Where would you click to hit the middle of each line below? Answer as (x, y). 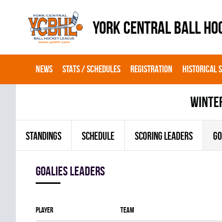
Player (44, 210)
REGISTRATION (151, 69)
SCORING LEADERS (164, 136)
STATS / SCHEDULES (91, 69)
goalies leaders (70, 171)
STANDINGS (44, 136)
